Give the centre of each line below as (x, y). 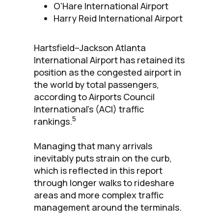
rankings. (53, 121)
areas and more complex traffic (99, 195)
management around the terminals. (108, 207)
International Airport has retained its (109, 60)
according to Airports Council (94, 96)
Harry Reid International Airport (118, 18)
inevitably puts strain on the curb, (103, 158)
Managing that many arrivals (93, 146)
